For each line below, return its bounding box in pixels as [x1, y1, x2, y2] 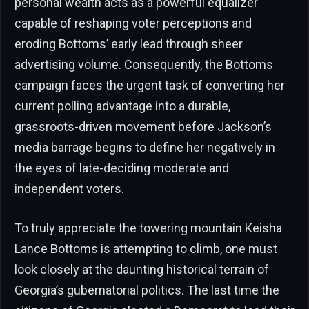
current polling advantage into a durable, [14, 98, 230, 113]
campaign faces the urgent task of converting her [14, 77, 285, 92]
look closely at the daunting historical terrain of [14, 262, 269, 277]
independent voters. [14, 181, 124, 196]
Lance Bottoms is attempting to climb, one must [14, 241, 277, 257]
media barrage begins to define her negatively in [14, 139, 275, 154]
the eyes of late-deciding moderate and [14, 160, 229, 175]
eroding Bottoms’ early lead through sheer [14, 36, 243, 51]
